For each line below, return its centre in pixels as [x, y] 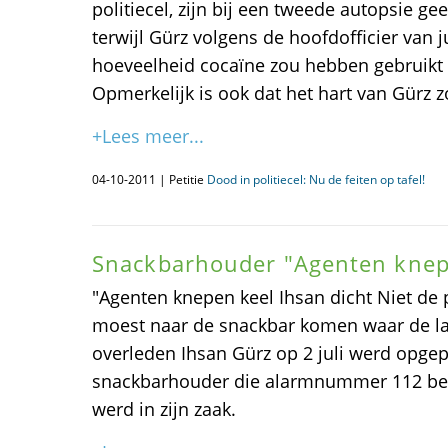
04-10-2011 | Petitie [149, 179]
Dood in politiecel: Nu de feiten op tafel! [316, 179]
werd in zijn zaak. [164, 409]
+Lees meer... [148, 136]
